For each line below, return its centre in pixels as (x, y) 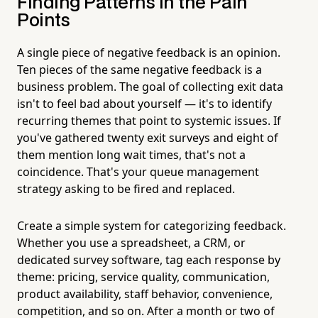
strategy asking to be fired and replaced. (126, 188)
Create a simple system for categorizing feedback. (152, 225)
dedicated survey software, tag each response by (149, 259)
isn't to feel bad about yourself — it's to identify (144, 103)
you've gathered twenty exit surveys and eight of (148, 137)
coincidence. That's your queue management (138, 171)
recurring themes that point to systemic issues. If (149, 120)
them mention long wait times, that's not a (131, 154)
